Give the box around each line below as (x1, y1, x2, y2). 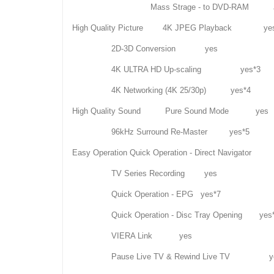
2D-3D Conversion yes (72, 44, 218, 54)
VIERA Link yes (72, 231, 192, 241)
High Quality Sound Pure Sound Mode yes (72, 106, 268, 116)
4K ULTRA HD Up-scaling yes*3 (72, 65, 261, 75)
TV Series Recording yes (72, 169, 217, 179)
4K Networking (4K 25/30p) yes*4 (72, 86, 251, 95)
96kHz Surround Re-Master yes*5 (72, 127, 250, 137)
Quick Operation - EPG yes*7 (72, 190, 221, 199)
